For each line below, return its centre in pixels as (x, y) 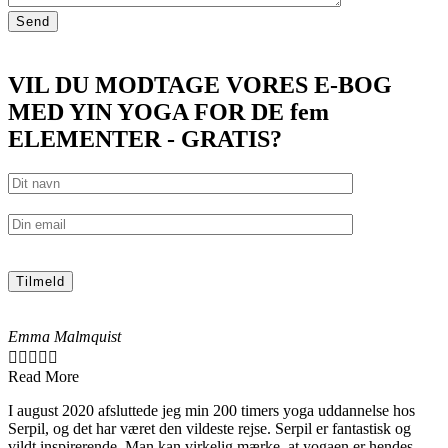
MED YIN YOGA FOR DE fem (168, 111)
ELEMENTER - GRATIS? (145, 138)
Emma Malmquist (64, 336)
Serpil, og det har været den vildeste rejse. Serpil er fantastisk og (209, 428)
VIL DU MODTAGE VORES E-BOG (200, 84)
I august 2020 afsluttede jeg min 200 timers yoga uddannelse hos (211, 410)
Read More (43, 376)
